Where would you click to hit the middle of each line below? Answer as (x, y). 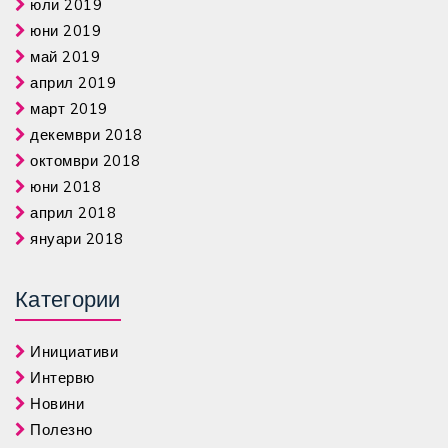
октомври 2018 (85, 160)
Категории (68, 299)
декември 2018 (86, 134)
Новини (57, 403)
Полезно (61, 429)
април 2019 (73, 82)
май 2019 (65, 56)
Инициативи (74, 351)
